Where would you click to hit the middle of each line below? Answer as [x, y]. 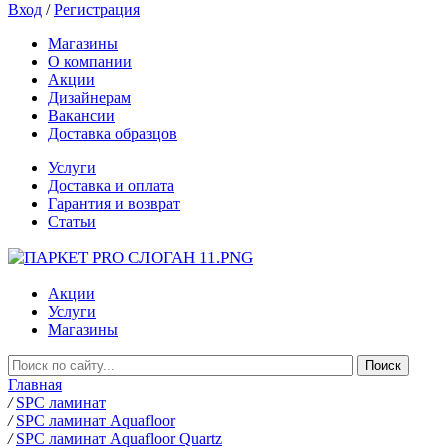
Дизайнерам [89, 97]
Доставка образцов [112, 133]
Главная [35, 384]
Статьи [72, 221]
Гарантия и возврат [114, 203]
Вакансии [81, 115]
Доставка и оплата [111, 185]
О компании [90, 61]
